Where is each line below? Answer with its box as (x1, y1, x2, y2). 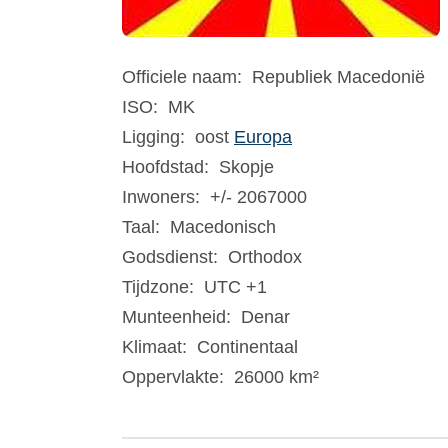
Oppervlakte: (122, 367, 224, 387)
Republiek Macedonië (252, 67, 425, 87)
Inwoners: (122, 187, 200, 207)
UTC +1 (204, 277, 267, 297)
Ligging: (122, 127, 185, 147)
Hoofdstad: (122, 157, 209, 177)
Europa (234, 127, 292, 147)
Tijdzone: (122, 277, 194, 297)
